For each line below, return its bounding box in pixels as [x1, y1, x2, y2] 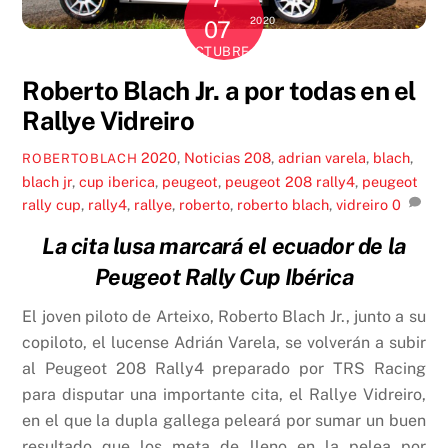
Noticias [184, 149, 241, 167]
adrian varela [278, 149, 367, 167]
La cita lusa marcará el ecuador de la [42, 232, 406, 259]
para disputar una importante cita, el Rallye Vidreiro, [22, 384, 426, 404]
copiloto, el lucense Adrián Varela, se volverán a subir [22, 332, 426, 352]
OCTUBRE [184, 43, 250, 59]
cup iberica [79, 173, 156, 191]
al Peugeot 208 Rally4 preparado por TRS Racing [22, 358, 426, 378]
